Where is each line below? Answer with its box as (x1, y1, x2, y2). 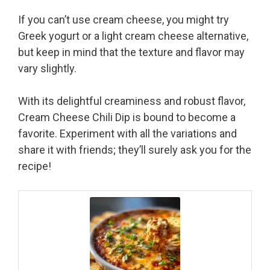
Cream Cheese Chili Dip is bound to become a (18, 111, 236, 124)
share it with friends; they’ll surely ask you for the (18, 143, 251, 157)
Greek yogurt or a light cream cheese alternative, (18, 30, 248, 43)
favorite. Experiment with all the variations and (18, 127, 237, 140)
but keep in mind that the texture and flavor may (18, 46, 245, 59)
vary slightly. (18, 62, 77, 75)
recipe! (18, 160, 51, 173)
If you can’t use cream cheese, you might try (18, 13, 229, 27)
